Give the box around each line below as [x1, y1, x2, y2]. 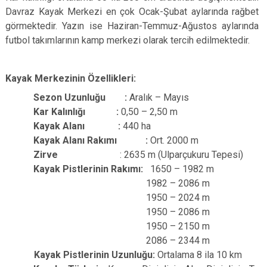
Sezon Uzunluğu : [33, 92, 128, 103]
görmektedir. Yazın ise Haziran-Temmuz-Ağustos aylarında [5, 20, 259, 32]
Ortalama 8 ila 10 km [157, 249, 242, 260]
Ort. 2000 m [148, 135, 199, 146]
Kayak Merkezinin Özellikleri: [5, 73, 136, 84]
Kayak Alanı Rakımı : [33, 135, 148, 146]
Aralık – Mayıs [127, 92, 190, 103]
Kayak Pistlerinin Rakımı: [33, 163, 151, 175]
